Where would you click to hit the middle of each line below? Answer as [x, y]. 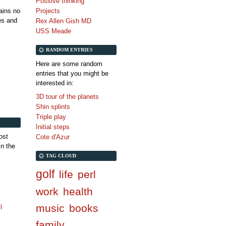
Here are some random [69, 64]
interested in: [55, 83]
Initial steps [53, 127]
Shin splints [53, 107]
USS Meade [53, 31]
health [78, 192]
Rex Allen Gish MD [64, 21]
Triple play [51, 117]
